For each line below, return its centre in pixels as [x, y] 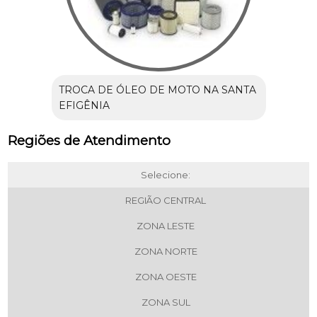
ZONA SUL [166, 302]
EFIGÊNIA [84, 106]
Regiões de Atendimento [90, 141]
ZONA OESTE [166, 277]
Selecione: [166, 175]
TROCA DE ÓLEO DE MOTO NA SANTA [157, 90]
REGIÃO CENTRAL [166, 201]
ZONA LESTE [166, 226]
